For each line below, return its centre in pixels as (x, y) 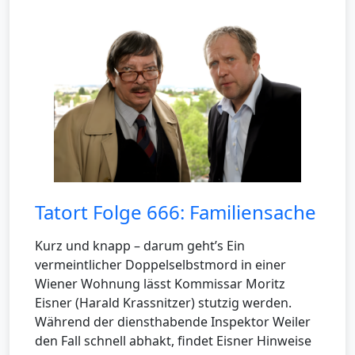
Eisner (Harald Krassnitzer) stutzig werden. (163, 303)
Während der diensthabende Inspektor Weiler (173, 322)
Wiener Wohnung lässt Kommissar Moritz (160, 284)
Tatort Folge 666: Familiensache (176, 212)
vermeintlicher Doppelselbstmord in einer (160, 265)
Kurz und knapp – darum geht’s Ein (140, 246)
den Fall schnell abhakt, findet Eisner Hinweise (173, 341)
